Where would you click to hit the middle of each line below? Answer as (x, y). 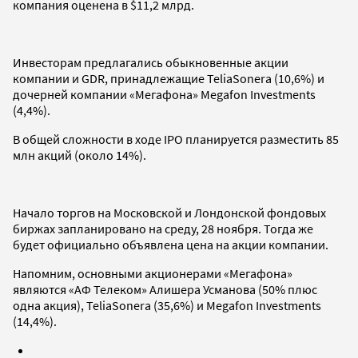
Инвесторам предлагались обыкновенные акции (151, 62)
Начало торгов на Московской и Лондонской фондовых (169, 212)
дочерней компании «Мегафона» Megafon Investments (164, 94)
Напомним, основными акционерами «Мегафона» (153, 273)
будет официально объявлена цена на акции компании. (171, 244)
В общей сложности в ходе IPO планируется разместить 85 (176, 139)
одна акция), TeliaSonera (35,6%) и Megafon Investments (167, 305)
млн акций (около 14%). (80, 155)
